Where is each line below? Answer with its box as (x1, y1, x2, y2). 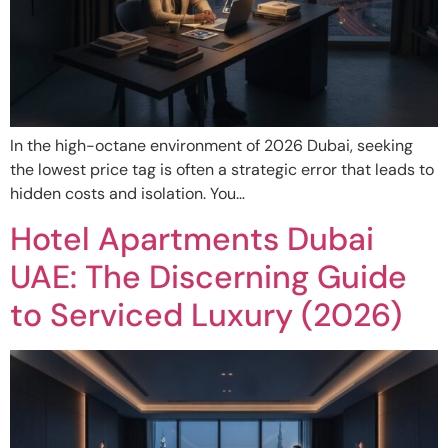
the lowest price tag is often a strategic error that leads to (10, 158, 434, 180)
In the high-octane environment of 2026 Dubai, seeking (10, 134, 413, 156)
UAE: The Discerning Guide (10, 256, 407, 299)
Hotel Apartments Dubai (10, 218, 374, 261)
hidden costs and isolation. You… (10, 182, 245, 204)
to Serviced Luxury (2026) (10, 294, 402, 337)
